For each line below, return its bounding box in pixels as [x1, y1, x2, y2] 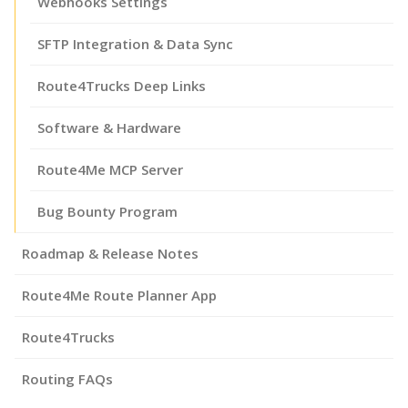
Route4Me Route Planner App [22, 285, 217, 304]
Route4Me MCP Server [37, 159, 183, 178]
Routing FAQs [22, 369, 113, 388]
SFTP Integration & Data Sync [37, 34, 233, 53]
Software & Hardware [37, 117, 181, 137]
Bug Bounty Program [37, 201, 178, 220]
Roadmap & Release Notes [22, 243, 199, 262]
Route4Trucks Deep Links [37, 76, 206, 95]
